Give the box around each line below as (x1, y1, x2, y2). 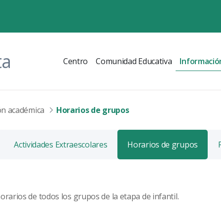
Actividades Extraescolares (14, 139, 108, 150)
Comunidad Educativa (96, 56, 172, 67)
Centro (63, 56, 88, 67)
